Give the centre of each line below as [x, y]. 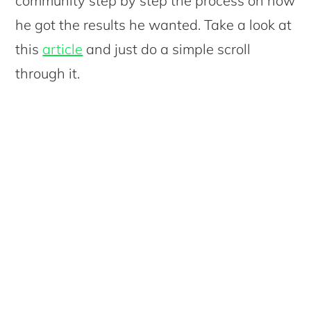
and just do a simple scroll [167, 49]
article [63, 49]
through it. [48, 73]
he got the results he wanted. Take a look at [154, 24]
